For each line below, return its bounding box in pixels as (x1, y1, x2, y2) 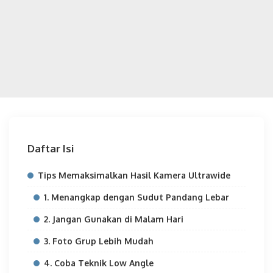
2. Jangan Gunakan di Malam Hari (44, 214, 183, 224)
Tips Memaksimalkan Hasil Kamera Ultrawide (38, 170, 230, 180)
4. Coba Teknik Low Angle (44, 258, 154, 268)
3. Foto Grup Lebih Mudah (44, 236, 154, 246)
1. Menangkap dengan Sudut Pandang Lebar (44, 192, 229, 202)
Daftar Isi (27, 142, 74, 155)
